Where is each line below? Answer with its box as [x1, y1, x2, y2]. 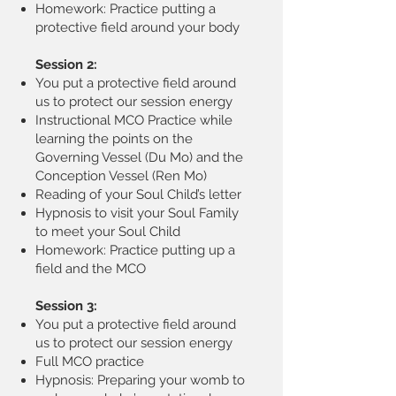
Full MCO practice [35, 354, 144, 369]
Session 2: [35, 57, 97, 72]
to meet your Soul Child [35, 224, 180, 240]
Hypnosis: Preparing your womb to [35, 372, 245, 388]
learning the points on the [35, 131, 193, 147]
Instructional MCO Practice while [35, 112, 232, 128]
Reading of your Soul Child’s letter [35, 187, 241, 202]
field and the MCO [35, 261, 146, 277]
